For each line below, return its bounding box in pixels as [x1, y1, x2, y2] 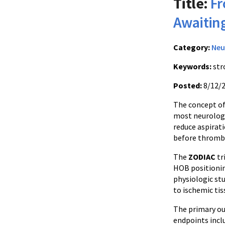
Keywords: [173, 61, 211, 71]
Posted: [173, 80, 202, 90]
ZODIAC [188, 152, 215, 162]
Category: [173, 42, 210, 52]
